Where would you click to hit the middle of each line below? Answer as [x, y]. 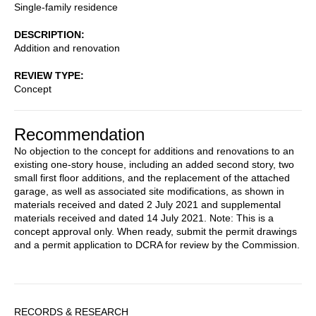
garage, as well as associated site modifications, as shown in [149, 191]
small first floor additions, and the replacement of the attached [152, 177]
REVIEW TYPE [47, 75]
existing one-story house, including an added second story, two [154, 164]
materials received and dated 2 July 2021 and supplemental [147, 204]
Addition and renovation [67, 48]
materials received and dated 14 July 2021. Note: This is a [144, 218]
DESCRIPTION [48, 34]
